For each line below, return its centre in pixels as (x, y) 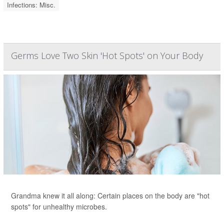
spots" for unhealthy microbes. (59, 206)
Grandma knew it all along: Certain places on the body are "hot (110, 195)
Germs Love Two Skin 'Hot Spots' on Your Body (107, 55)
